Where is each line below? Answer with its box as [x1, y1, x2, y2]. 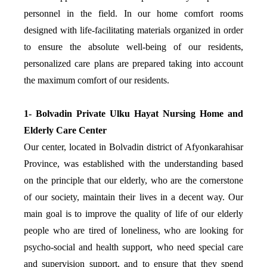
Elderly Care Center [24, 125, 107, 135]
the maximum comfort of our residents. [24, 75, 169, 85]
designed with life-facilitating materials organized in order [24, 25, 243, 35]
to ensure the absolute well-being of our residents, [24, 42, 243, 52]
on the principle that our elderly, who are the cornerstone [24, 175, 243, 185]
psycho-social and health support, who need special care [24, 242, 243, 252]
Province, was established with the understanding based [24, 159, 243, 169]
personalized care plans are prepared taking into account [24, 58, 243, 69]
